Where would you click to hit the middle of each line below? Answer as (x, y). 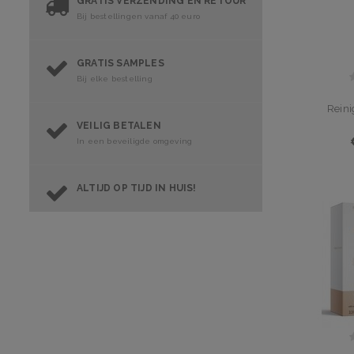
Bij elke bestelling (115, 78)
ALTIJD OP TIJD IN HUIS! (137, 188)
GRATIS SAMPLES (121, 63)
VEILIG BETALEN (119, 125)
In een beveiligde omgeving (135, 141)
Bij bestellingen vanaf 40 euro (138, 16)
